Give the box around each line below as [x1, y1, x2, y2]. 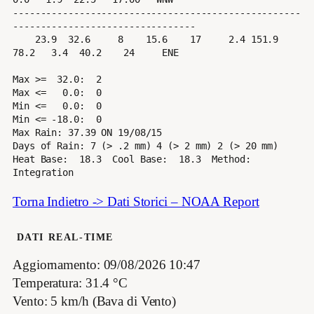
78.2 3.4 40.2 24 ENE [13, 47, 179, 59]
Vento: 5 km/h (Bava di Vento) [13, 293, 177, 308]
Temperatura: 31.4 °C [13, 275, 128, 290]
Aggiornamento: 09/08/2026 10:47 [13, 257, 200, 272]
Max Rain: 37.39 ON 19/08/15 [13, 127, 163, 139]
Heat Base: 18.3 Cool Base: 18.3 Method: [13, 153, 251, 165]
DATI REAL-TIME [13, 232, 114, 243]
